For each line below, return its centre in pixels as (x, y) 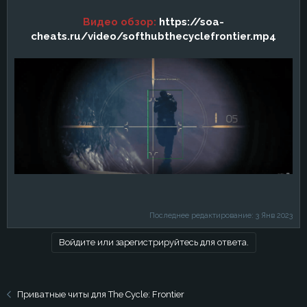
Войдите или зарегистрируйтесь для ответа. (153, 243)
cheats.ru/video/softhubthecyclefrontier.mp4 (153, 36)
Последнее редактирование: (202, 216)
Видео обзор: (121, 22)
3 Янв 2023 (274, 216)
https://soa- (192, 22)
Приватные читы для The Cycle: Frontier (100, 294)
